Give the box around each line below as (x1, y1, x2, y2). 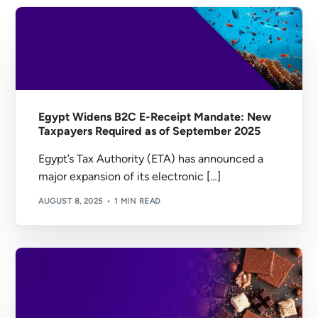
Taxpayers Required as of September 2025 (38, 124, 264, 138)
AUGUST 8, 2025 (38, 196, 103, 206)
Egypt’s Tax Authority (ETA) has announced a (38, 152, 264, 166)
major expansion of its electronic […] (38, 170, 221, 184)
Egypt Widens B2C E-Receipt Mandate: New (38, 110, 272, 124)
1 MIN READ (114, 196, 161, 206)
